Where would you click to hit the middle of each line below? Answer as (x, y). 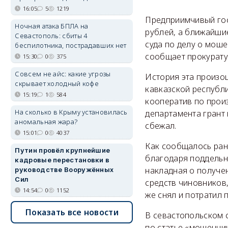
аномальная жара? (46, 122)
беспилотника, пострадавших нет (71, 45)
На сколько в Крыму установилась (71, 112)
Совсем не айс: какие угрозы (63, 74)
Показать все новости (72, 212)
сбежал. (161, 125)
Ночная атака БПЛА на (52, 26)
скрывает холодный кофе (57, 83)
